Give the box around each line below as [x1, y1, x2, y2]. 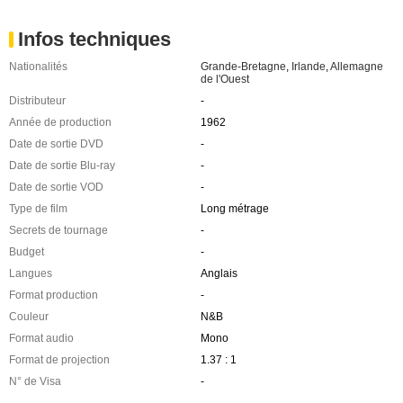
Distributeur [9, 94, 66, 107]
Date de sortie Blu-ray [9, 159, 115, 172]
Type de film [9, 202, 67, 215]
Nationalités [9, 60, 67, 73]
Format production [9, 289, 98, 301]
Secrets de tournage [9, 224, 108, 237]
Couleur [9, 310, 49, 323]
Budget [9, 246, 44, 258]
